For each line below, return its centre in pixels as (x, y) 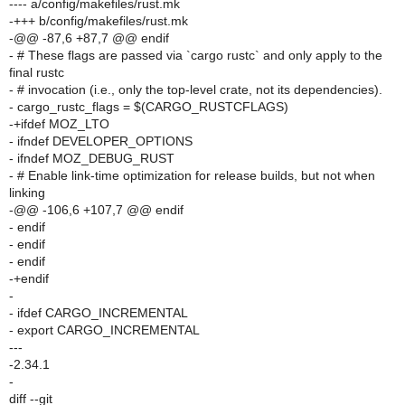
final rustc (37, 72)
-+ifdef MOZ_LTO (59, 124)
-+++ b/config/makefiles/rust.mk (99, 21)
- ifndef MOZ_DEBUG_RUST (92, 158)
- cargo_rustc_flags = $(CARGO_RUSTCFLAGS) (149, 107)
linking (27, 193)
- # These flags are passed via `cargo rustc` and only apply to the (196, 55)
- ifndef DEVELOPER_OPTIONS (101, 141)
